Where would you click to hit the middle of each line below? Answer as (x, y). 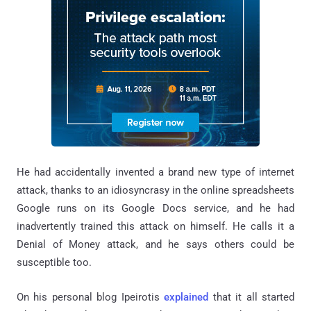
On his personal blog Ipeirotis (91, 297)
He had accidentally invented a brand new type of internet (155, 172)
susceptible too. (54, 262)
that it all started (252, 297)
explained (186, 297)
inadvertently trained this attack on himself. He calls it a (155, 226)
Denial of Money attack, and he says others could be (155, 244)
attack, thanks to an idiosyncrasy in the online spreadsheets (155, 190)
